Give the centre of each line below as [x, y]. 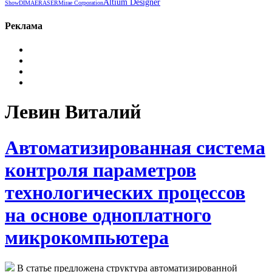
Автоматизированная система [135, 147]
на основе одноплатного [108, 215]
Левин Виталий [73, 112]
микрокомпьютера [87, 237]
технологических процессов [125, 192]
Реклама [24, 25]
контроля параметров [100, 170]
